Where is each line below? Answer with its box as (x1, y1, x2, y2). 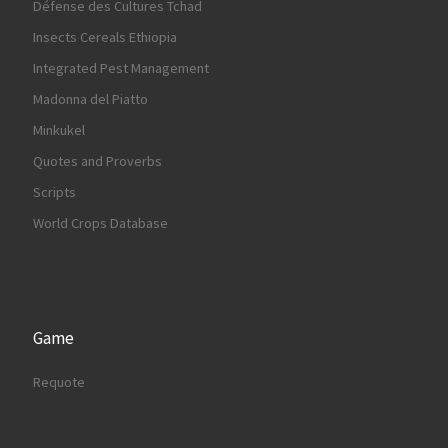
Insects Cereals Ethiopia (33, 28, 177, 46)
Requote (33, 373, 85, 392)
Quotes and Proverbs (33, 152, 162, 170)
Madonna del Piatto (33, 90, 148, 108)
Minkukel (33, 121, 85, 139)
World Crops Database (33, 214, 168, 232)
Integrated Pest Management (33, 59, 209, 77)
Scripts (33, 183, 76, 201)
